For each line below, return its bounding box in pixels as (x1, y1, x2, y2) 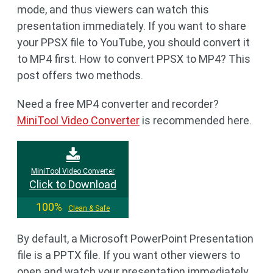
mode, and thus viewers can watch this (17, 3, 209, 16)
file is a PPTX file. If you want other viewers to (17, 249, 240, 261)
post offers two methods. (17, 69, 143, 82)
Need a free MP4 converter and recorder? (17, 97, 219, 110)
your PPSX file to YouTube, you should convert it (17, 36, 250, 49)
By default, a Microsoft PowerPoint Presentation (17, 232, 253, 245)
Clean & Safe (68, 204, 110, 213)
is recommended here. (140, 114, 252, 127)
